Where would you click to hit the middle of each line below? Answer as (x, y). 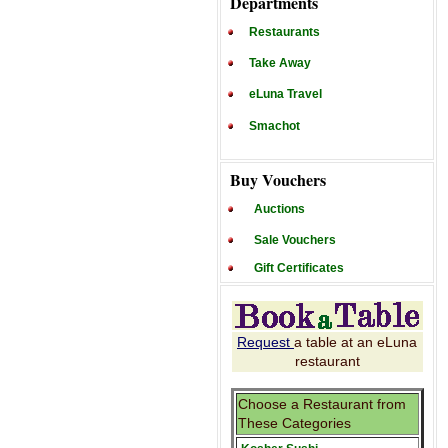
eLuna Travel (285, 94)
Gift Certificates (299, 268)
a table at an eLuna (355, 342)
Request (265, 342)
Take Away (280, 63)
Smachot (274, 126)
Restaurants (284, 32)
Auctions (279, 209)
